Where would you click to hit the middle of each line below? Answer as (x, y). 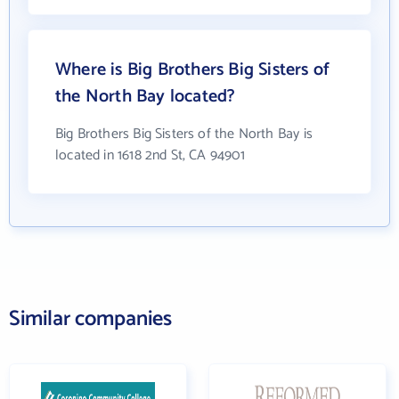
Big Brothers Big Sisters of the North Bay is (184, 134)
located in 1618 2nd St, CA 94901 (150, 155)
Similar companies (90, 319)
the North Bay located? (146, 96)
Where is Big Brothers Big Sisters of (193, 69)
